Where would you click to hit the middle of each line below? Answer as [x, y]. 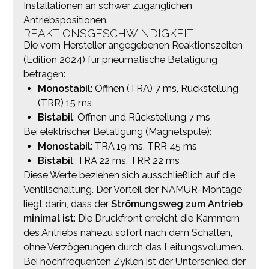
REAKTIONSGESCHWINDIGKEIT [108, 33]
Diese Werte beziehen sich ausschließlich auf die [129, 175]
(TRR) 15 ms [65, 103]
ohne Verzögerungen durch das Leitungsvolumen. [133, 247]
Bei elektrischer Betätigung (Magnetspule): [117, 131]
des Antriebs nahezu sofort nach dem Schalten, [128, 232]
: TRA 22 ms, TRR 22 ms [126, 160]
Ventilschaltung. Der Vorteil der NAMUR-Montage [132, 189]
